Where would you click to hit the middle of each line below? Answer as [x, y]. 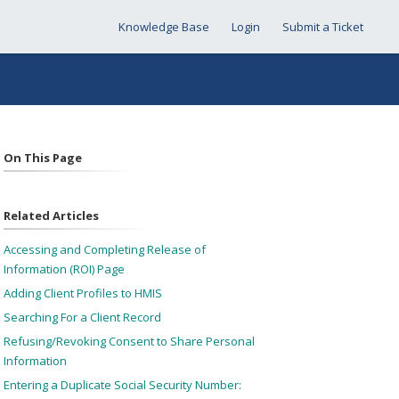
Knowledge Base [164, 27]
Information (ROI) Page [64, 269]
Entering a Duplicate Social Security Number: [122, 385]
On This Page [42, 158]
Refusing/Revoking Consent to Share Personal [129, 341]
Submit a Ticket [323, 27]
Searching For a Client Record [82, 317]
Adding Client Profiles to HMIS [82, 293]
